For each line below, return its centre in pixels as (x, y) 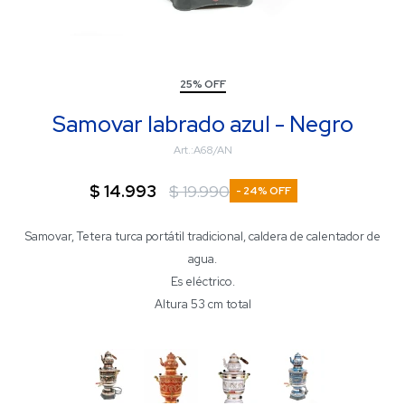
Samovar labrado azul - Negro (202, 124)
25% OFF (202, 84)
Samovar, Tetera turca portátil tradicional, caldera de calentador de (202, 236)
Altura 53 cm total (202, 304)
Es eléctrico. (202, 282)
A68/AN (212, 150)
